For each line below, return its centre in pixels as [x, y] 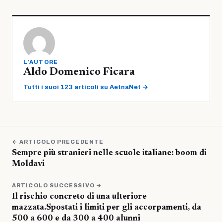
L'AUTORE [41, 62]
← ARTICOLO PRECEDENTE [58, 141]
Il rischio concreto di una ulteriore [79, 197]
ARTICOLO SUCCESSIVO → [57, 185]
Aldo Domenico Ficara [79, 72]
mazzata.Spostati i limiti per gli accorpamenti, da [107, 208]
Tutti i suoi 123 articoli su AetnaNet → [86, 87]
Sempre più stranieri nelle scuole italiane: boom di [109, 153]
